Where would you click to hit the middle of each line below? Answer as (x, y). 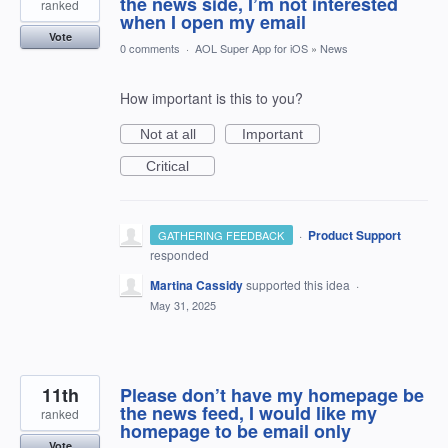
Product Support (354, 235)
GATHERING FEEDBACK (221, 235)
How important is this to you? (211, 98)
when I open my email (213, 22)
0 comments (150, 48)
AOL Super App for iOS (251, 48)
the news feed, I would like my (248, 413)
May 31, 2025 (183, 305)
